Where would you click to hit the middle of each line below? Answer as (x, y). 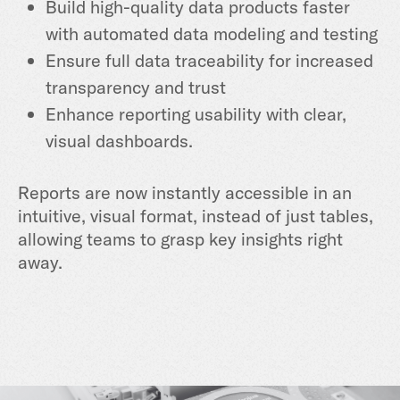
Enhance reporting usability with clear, (196, 113)
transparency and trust (136, 87)
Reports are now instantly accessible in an (185, 192)
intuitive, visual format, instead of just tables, (196, 215)
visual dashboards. (119, 140)
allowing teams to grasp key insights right (180, 238)
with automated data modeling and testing (212, 33)
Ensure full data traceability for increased (209, 60)
